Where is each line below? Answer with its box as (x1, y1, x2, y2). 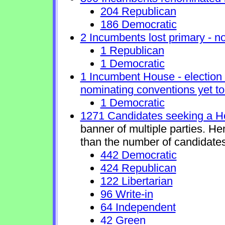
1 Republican (100, 44, 164, 57)
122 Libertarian (100, 175, 173, 187)
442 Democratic (100, 149, 177, 161)
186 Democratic (100, 18, 177, 31)
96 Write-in (100, 188, 153, 200)
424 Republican (100, 162, 176, 174)
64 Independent (100, 201, 176, 213)
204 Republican (100, 5, 176, 18)
